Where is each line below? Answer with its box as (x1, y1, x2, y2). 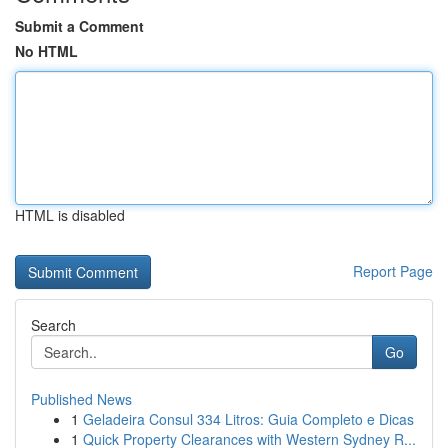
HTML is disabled (15, 205, 125, 225)
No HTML (15, 41, 78, 61)
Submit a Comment (15, 16, 144, 36)
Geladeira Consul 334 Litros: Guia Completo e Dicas (83, 409, 414, 429)
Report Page (353, 261, 433, 281)
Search (31, 315, 76, 335)
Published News (31, 389, 132, 409)
